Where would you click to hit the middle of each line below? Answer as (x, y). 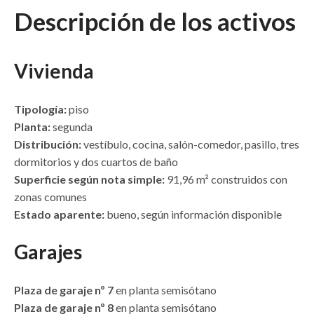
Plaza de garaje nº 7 (64, 290)
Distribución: (48, 144)
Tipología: (40, 109)
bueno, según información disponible (193, 214)
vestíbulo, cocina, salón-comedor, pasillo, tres (190, 144)
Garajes (48, 252)
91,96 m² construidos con (226, 179)
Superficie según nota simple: (89, 179)
